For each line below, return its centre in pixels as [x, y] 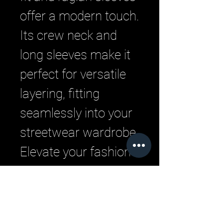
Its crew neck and [68, 35]
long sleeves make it [75, 55]
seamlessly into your [76, 113]
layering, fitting [60, 94]
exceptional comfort [75, 191]
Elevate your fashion [75, 152]
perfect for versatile [73, 74]
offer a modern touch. [80, 16]
